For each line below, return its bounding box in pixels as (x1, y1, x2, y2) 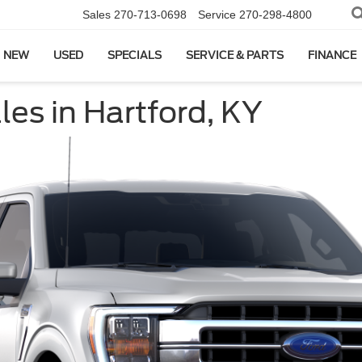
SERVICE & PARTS (186, 49, 284, 62)
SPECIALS (107, 49, 162, 62)
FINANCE (308, 49, 356, 62)
